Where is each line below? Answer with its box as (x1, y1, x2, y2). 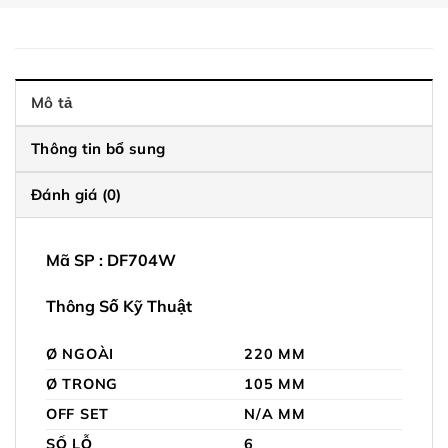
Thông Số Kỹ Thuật (46, 296, 192, 317)
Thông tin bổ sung (31, 139, 166, 159)
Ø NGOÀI (46, 344, 115, 363)
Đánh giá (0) (31, 185, 122, 205)
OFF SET (46, 404, 110, 423)
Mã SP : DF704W (46, 250, 176, 271)
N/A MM (244, 404, 306, 423)
